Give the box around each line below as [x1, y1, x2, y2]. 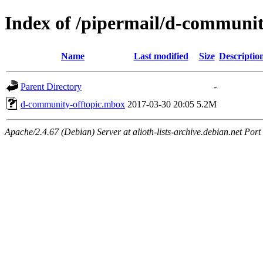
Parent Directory [21, 81, 82, 92]
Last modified [133, 50, 188, 61]
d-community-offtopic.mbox [21, 99, 125, 109]
